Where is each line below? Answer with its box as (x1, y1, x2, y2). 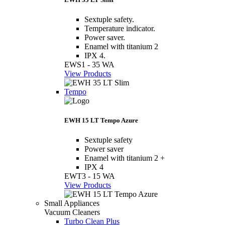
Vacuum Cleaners (44, 208, 100, 217)
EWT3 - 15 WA (64, 172, 115, 181)
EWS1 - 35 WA (64, 60, 115, 69)
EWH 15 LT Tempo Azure (64, 117, 138, 125)
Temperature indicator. (84, 24, 155, 33)
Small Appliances (44, 199, 99, 208)
